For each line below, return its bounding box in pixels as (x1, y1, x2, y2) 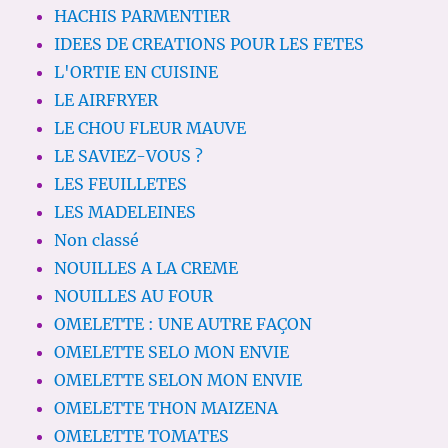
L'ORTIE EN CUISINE (54, 62, 219, 83)
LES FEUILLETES (54, 174, 188, 195)
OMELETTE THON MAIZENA (54, 398, 279, 419)
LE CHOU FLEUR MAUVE (54, 118, 247, 139)
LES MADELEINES (54, 202, 197, 223)
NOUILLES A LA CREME (54, 258, 239, 279)
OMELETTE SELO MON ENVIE (54, 342, 290, 363)
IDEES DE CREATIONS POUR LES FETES (54, 34, 365, 55)
